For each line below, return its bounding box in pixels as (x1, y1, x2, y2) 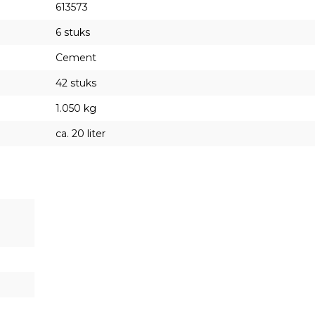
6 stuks (56, 25, 90, 39)
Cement (56, 51, 96, 64)
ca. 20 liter (56, 127, 105, 140)
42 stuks (56, 76, 96, 89)
